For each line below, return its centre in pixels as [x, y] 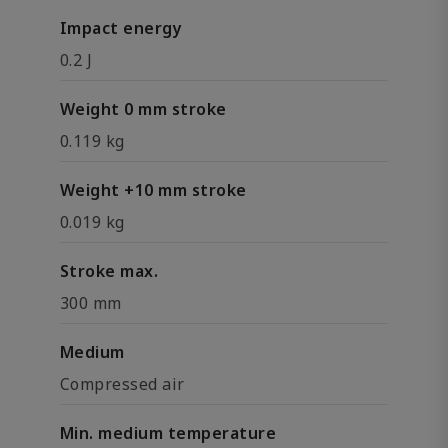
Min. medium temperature [168, 433]
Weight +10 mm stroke [153, 190]
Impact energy [121, 28]
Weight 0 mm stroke [143, 109]
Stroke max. [109, 271]
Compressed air [122, 384]
